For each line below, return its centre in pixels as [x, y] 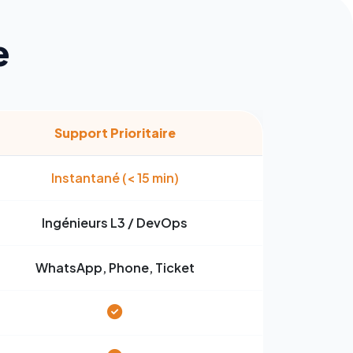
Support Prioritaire [115, 132]
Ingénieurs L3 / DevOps [115, 222]
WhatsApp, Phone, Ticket [115, 267]
